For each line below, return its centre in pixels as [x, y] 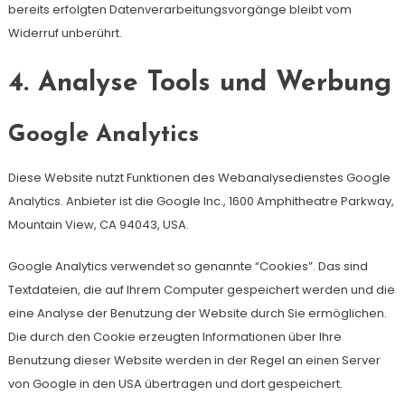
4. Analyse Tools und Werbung [199, 84]
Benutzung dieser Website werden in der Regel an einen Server [194, 360]
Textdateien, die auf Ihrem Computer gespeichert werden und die [201, 290]
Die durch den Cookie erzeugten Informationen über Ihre [174, 337]
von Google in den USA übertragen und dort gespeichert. [175, 384]
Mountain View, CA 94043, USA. [98, 225]
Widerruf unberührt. [65, 33]
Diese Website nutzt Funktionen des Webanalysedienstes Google [199, 178]
